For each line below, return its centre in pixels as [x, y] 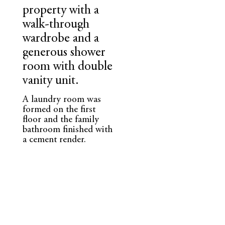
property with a [61, 11]
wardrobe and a [61, 39]
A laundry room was [62, 100]
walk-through [56, 25]
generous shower [64, 53]
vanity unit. [50, 81]
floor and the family [61, 120]
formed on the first [59, 110]
